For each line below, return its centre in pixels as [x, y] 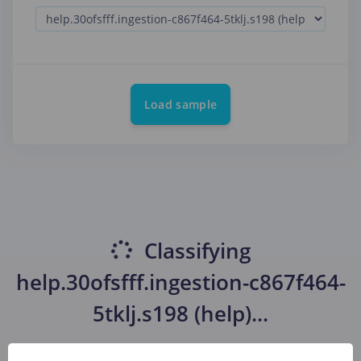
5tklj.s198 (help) [172, 314]
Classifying [194, 251]
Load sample [180, 105]
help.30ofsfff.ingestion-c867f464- [180, 282]
